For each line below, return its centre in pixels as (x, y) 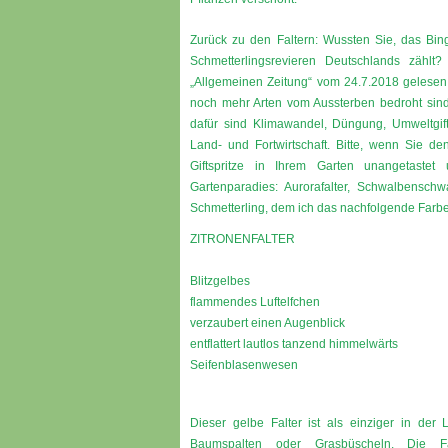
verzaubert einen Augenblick (267, 323)
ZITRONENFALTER (242, 239)
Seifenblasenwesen (244, 365)
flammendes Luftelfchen (255, 302)
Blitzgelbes (220, 281)
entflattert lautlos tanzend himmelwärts (294, 344)
